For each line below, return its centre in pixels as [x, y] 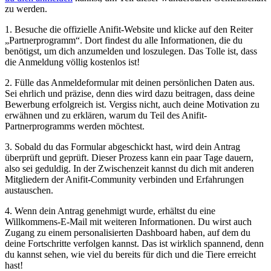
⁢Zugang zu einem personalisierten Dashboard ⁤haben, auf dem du [128, 232]
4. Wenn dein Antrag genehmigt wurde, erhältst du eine [110, 211]
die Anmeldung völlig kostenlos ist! [72, 62]
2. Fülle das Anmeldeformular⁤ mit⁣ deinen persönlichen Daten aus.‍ [130, 82]
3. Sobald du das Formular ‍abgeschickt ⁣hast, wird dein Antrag [122, 146]
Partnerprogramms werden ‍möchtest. [75, 126]
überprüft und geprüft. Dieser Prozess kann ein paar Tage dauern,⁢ [129, 157]
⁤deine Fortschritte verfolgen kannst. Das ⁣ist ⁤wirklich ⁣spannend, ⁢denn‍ [134, 243]
